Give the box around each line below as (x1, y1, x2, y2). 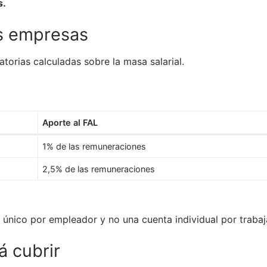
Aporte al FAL (42, 117, 98, 128)
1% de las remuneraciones (42, 141, 147, 152)
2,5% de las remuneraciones (42, 164, 156, 175)
